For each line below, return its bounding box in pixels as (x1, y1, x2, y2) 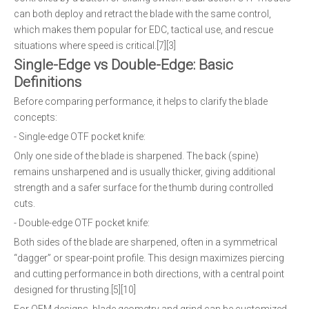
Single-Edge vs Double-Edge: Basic (14, 57, 233, 73)
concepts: (14, 112, 57, 123)
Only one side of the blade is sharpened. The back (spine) (14, 150, 259, 161)
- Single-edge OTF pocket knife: (14, 131, 146, 142)
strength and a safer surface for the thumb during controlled (14, 182, 273, 193)
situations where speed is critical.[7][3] (14, 40, 176, 51)
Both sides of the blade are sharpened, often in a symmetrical (14, 237, 277, 248)
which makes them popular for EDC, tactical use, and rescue (14, 24, 273, 35)
